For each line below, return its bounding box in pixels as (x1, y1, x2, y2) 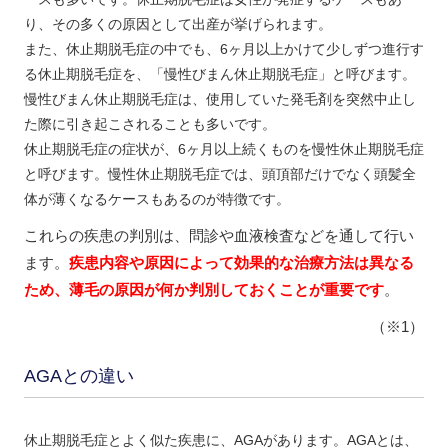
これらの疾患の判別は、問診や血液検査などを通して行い (23, 227, 414, 245)
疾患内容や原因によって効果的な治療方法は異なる (68, 254, 414, 272)
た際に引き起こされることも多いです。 (23, 116, 276, 133)
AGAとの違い (23, 366, 134, 387)
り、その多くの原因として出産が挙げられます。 (23, 16, 332, 33)
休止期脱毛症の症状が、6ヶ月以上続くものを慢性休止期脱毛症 (23, 141, 424, 158)
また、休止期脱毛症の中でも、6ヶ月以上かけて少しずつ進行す (23, 41, 424, 58)
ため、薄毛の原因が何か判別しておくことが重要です (23, 281, 384, 299)
